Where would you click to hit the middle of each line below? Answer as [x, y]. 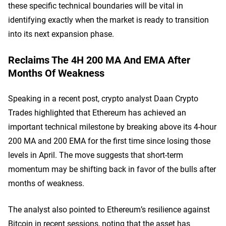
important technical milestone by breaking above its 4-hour [112, 126]
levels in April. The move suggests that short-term [96, 155]
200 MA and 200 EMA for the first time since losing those [109, 140]
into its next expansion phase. [61, 34]
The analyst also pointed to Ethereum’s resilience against [109, 209]
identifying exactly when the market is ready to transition [108, 19]
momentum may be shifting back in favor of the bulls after [112, 169]
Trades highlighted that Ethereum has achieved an [97, 112]
